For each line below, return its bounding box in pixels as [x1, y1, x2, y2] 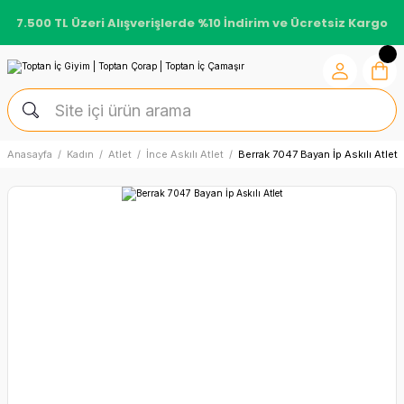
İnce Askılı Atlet [146, 148, 224, 161]
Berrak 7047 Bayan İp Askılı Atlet [238, 148, 398, 161]
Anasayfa [7, 148, 52, 161]
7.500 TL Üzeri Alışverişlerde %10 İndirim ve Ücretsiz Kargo [16, 14, 388, 32]
